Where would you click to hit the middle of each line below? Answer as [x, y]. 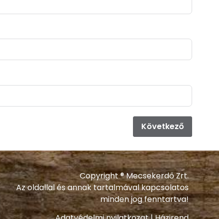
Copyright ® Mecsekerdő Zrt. [134, 175]
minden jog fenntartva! [144, 199]
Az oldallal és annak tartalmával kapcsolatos [102, 187]
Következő [162, 126]
